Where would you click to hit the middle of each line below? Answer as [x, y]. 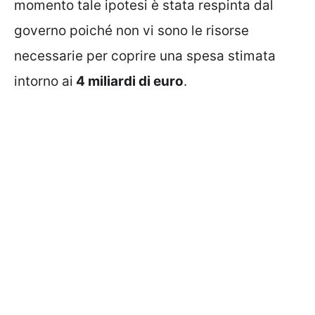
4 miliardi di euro [128, 82]
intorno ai [44, 82]
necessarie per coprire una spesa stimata [145, 56]
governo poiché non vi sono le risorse [131, 31]
